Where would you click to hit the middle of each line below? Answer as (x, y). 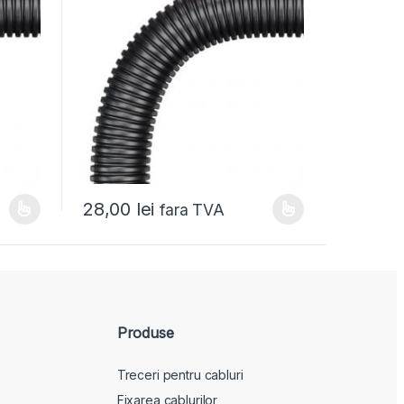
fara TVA (193, 209)
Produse (145, 333)
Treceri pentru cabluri (180, 374)
